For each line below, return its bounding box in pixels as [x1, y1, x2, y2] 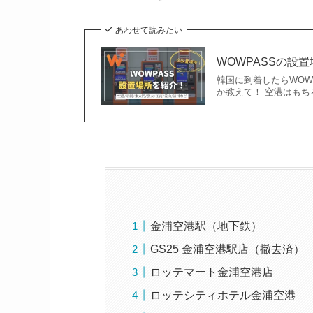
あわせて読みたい [115, 24, 182, 35]
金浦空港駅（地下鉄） [150, 220, 262, 233]
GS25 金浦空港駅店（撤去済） [150, 243, 305, 256]
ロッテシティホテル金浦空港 [150, 289, 296, 302]
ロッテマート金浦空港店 [150, 266, 273, 279]
